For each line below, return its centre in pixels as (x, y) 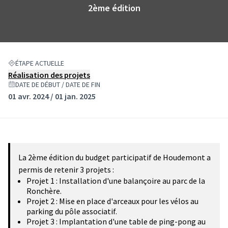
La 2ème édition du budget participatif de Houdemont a (115, 157)
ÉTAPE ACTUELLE (40, 63)
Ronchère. (44, 191)
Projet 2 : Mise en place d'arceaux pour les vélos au (112, 201)
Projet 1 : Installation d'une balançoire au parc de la (116, 181)
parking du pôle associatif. (72, 211)
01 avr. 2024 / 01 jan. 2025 (52, 96)
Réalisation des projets (49, 75)
